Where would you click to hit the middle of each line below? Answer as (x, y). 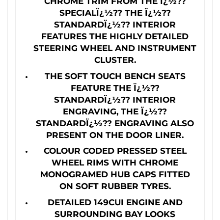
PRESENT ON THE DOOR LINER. (115, 135)
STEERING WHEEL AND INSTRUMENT (115, 48)
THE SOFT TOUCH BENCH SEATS (115, 76)
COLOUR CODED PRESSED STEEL (115, 151)
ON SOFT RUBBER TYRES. (115, 186)
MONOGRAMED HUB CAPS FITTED (115, 174)
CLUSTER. (115, 60)
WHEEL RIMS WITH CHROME (115, 163)
